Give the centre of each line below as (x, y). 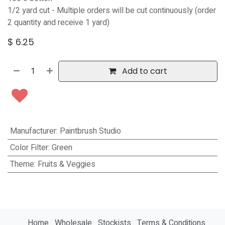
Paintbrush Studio (90, 131)
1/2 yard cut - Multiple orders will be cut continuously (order (112, 10)
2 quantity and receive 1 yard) (59, 22)
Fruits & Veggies (66, 164)
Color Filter (29, 147)
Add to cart (144, 71)
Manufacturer (33, 131)
